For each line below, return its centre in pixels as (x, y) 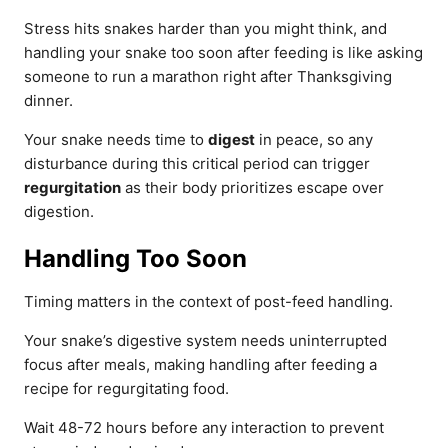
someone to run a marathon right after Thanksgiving (208, 76)
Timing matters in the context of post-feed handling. (208, 301)
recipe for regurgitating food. (126, 388)
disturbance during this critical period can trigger (197, 163)
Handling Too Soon (135, 258)
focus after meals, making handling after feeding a (200, 364)
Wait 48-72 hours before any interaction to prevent (204, 427)
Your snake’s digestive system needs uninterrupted (205, 340)
